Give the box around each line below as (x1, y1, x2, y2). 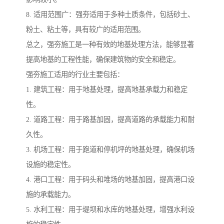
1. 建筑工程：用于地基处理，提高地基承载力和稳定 (26, 85, 187, 93)
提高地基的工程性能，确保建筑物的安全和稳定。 (26, 55, 180, 63)
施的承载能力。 (26, 190, 75, 198)
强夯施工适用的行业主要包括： (26, 70, 124, 78)
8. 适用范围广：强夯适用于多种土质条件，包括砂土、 (26, 10, 194, 18)
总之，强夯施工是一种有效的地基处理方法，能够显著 (26, 40, 194, 48)
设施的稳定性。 (26, 160, 75, 168)
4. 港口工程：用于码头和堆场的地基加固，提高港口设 (26, 175, 194, 183)
